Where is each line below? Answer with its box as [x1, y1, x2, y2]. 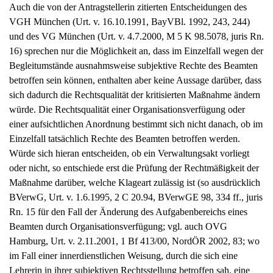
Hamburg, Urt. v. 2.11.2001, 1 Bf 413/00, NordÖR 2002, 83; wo [9, 236, 260, 247]
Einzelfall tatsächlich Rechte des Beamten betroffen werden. [9, 133, 240, 144]
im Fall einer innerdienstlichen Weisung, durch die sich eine [9, 250, 238, 261]
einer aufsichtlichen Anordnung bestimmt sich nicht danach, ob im [9, 119, 263, 130]
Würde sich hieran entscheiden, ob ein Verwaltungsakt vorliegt [9, 148, 249, 159]
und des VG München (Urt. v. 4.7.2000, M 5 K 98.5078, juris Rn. [9, 31, 264, 42]
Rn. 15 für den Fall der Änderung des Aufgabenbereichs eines [9, 207, 247, 218]
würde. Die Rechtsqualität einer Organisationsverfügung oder [9, 104, 245, 115]
